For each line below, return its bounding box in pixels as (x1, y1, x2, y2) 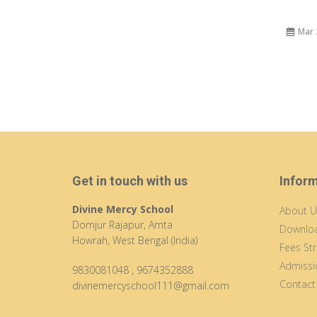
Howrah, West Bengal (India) (72, 234, 197, 247)
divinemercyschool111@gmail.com (72, 279, 229, 292)
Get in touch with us (72, 173, 188, 188)
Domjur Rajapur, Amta (72, 218, 173, 231)
